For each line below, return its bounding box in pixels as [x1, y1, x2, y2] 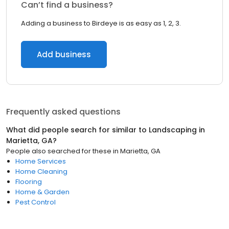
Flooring [15, 177, 42, 187]
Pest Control [15, 197, 56, 207]
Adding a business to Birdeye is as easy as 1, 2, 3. [21, 18, 181, 28]
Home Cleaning [15, 167, 67, 176]
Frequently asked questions [6, 106, 121, 118]
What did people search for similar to [6, 125, 149, 135]
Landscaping [149, 125, 197, 135]
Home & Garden [15, 187, 70, 197]
